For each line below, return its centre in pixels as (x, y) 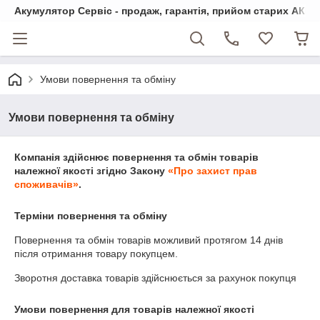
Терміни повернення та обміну (91, 216)
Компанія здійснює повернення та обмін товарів (136, 157)
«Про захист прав (212, 171)
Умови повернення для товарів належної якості (134, 309)
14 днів (266, 240)
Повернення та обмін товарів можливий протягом (132, 240)
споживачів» (46, 184)
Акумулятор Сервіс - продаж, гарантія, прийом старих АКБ (163, 11)
